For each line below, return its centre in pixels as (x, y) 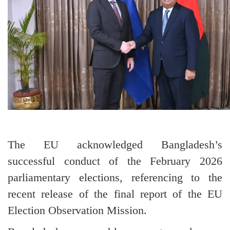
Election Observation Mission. (77, 210)
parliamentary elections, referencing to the (115, 177)
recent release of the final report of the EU (115, 194)
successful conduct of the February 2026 (115, 161)
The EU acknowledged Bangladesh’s (115, 144)
